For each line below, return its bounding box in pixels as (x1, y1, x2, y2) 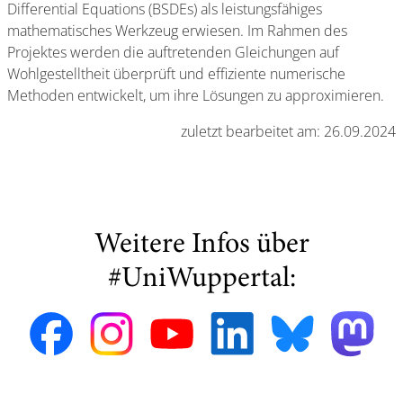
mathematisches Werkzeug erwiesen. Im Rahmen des (7, 20, 347, 40)
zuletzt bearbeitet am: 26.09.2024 (181, 121, 396, 141)
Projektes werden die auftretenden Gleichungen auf (7, 41, 339, 62)
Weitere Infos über (94, 230, 309, 260)
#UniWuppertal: (107, 264, 296, 294)
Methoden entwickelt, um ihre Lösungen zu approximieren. (7, 85, 384, 105)
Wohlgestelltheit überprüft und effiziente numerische (7, 63, 345, 84)
